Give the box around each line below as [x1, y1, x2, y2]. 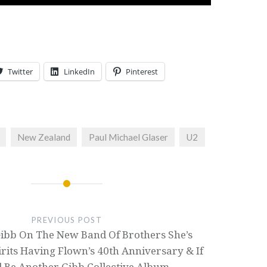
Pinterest [126, 66, 159, 77]
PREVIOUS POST [32, 215, 102, 225]
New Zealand [17, 132, 70, 143]
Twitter [8, 66, 33, 77]
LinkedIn [64, 66, 95, 77]
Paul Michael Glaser [88, 132, 168, 143]
